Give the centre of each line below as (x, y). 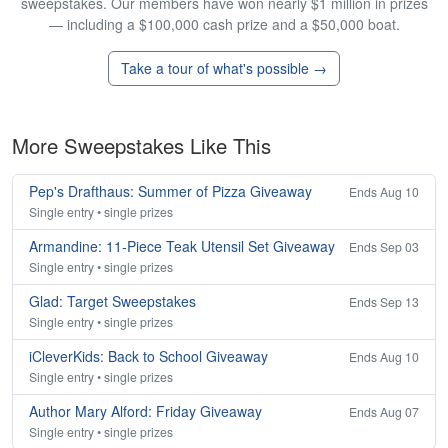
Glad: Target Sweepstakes (112, 301)
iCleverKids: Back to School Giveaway (148, 356)
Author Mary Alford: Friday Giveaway (145, 411)
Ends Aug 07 (384, 412)
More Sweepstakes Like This (141, 146)
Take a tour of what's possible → (224, 68)
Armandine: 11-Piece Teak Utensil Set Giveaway (182, 246)
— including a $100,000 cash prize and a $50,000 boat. (224, 24)
